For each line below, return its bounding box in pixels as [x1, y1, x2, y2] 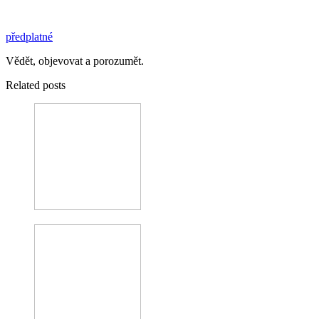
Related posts [6, 78, 66, 91]
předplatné [6, 30, 53, 43]
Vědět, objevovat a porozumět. [6, 54, 144, 67]
